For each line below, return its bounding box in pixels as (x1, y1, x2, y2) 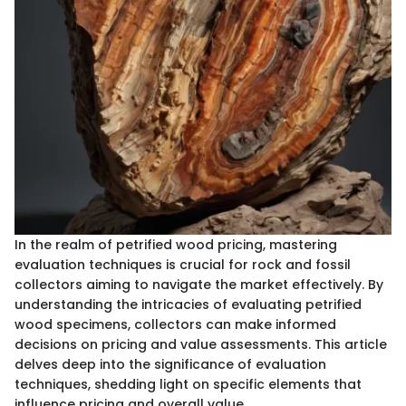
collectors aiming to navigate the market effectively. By (14, 275, 383, 294)
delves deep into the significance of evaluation (14, 354, 326, 373)
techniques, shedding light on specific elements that (14, 374, 362, 393)
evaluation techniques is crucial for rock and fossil (14, 255, 351, 274)
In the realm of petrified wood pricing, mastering (14, 235, 337, 254)
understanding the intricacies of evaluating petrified (14, 295, 362, 314)
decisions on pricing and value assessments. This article (14, 334, 387, 353)
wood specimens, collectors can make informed (14, 314, 336, 333)
